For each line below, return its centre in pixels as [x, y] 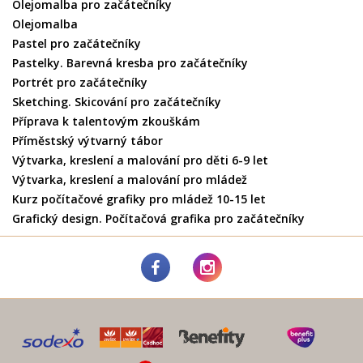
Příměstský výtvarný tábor [88, 141]
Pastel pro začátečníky [77, 44]
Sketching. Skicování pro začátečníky [117, 102]
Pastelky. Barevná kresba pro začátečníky [130, 63]
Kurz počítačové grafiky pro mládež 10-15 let [139, 199]
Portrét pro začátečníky [80, 83]
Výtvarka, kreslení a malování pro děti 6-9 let [140, 160]
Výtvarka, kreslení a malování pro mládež [130, 180]
